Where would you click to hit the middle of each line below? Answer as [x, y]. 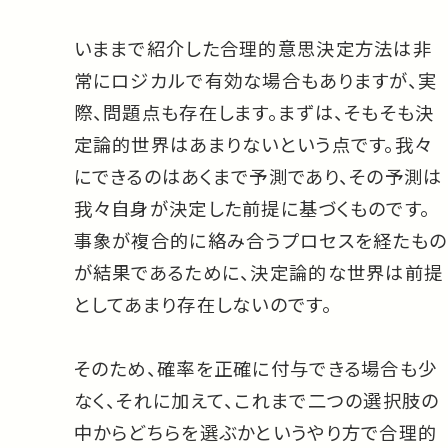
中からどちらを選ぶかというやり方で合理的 [255, 432]
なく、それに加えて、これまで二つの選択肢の [256, 400]
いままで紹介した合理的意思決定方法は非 [252, 48]
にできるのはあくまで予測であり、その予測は [258, 176]
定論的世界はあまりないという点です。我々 [253, 144]
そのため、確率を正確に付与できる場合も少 [255, 368]
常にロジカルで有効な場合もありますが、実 [255, 80]
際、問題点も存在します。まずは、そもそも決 [254, 112]
